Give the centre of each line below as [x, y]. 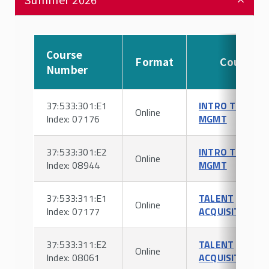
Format [155, 62]
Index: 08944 [73, 165]
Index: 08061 [73, 258]
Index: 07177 [73, 211]
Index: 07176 [73, 119]
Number [67, 69]
